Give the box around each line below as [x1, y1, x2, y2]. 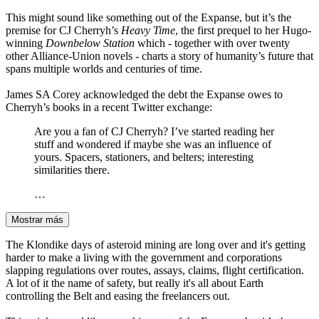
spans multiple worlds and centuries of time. [6, 63, 202, 75]
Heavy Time [121, 24, 175, 37]
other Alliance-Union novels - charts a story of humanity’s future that [6, 50, 313, 63]
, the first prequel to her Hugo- [175, 24, 311, 37]
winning [6, 37, 46, 50]
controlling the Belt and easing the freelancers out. [6, 290, 230, 303]
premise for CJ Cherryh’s [6, 24, 121, 37]
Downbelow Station [46, 37, 135, 50]
